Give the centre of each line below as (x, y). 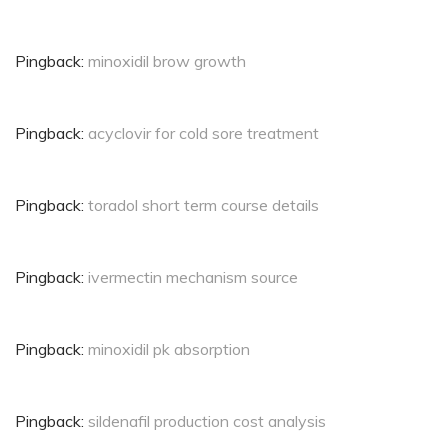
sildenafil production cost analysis (207, 421)
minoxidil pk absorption (169, 349)
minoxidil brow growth (167, 61)
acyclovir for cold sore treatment (203, 133)
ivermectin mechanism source (193, 277)
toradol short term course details (203, 205)
